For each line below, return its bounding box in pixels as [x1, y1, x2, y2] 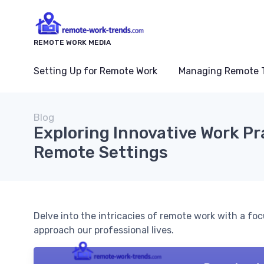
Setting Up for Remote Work [34, 65, 157, 77]
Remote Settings [34, 143, 168, 163]
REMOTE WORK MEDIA [34, 38, 111, 47]
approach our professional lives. [34, 225, 174, 236]
